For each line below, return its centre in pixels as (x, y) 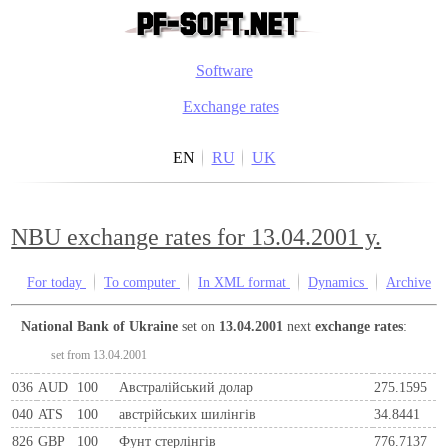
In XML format (244, 282)
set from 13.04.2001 (99, 354)
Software (224, 70)
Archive (408, 282)
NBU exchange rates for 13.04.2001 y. (196, 237)
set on (199, 325)
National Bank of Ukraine (105, 325)
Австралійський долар (186, 386)
